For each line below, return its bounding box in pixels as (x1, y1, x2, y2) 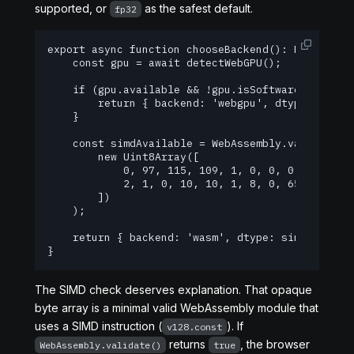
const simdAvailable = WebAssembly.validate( (47, 137, 345, 150)
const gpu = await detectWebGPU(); (47, 56, 281, 70)
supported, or (35, 2, 110, 15)
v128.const (167, 321, 222, 333)
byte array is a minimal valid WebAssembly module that (35, 301, 318, 314)
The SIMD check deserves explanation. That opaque (35, 283, 312, 296)
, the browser (240, 337, 310, 351)
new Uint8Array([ (47, 150, 199, 164)
